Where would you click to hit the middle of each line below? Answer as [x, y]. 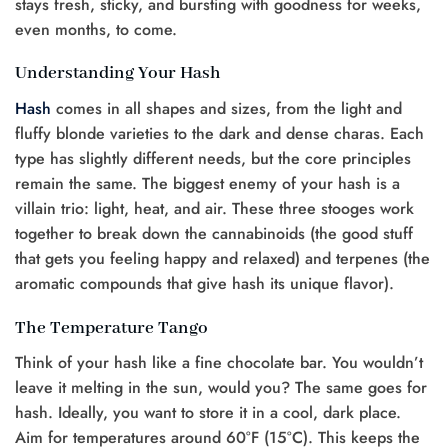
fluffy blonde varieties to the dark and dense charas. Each [219, 133]
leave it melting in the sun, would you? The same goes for [221, 388]
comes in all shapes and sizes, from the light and [226, 108]
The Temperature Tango [111, 328]
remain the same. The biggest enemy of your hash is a [207, 183]
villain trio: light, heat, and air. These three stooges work [214, 208]
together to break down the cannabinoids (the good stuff [214, 233]
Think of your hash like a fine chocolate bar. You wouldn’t [219, 363]
